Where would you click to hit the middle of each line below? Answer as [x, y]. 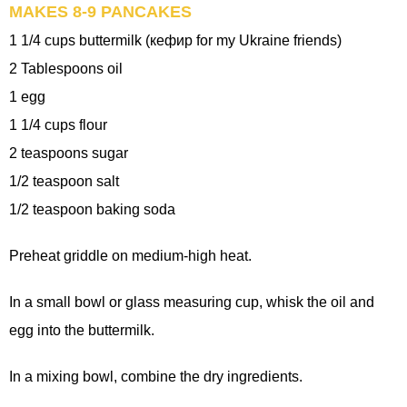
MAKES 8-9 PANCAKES [100, 11]
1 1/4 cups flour [58, 124]
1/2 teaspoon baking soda [92, 209]
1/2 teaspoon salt [64, 181]
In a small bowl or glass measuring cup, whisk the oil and [192, 302]
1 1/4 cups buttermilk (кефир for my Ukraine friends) [175, 40]
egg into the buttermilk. [82, 330]
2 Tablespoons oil [66, 68]
